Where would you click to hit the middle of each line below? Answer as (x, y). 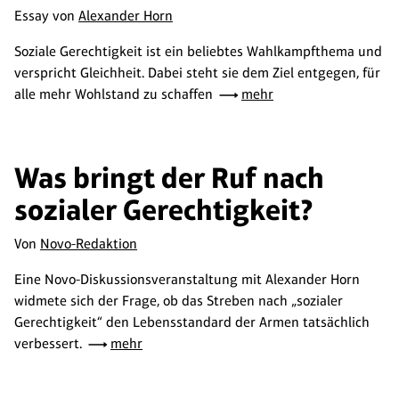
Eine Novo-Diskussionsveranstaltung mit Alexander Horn (187, 279)
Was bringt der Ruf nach (169, 178)
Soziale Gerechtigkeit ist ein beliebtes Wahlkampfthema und (198, 51)
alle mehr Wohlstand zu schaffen (115, 94)
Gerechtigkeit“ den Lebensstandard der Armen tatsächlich (192, 322)
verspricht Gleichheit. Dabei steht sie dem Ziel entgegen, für (197, 73)
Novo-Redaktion (89, 244)
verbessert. (50, 343)
